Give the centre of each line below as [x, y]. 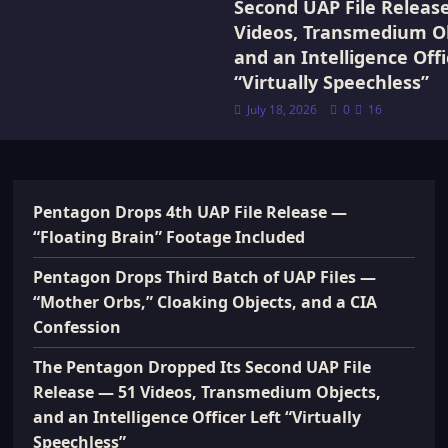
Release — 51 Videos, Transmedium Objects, [207, 392]
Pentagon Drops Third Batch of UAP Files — [205, 277]
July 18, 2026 [282, 109]
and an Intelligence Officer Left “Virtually [197, 417]
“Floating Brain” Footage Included [169, 237]
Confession [77, 327]
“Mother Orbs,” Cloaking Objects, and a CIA [205, 302]
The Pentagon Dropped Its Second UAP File [202, 367]
